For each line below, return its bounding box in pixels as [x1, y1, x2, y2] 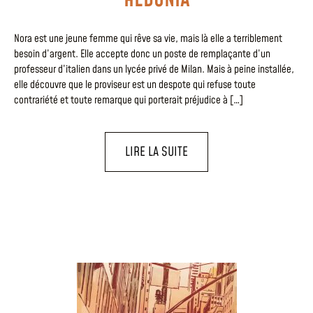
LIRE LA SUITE [125, 143, 188, 161]
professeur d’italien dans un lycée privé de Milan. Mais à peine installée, [14, 61, 294, 77]
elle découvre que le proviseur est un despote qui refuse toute [14, 77, 256, 92]
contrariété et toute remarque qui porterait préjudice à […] [14, 92, 243, 108]
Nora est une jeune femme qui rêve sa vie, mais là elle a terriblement [14, 31, 282, 46]
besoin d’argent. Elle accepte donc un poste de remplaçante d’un [14, 46, 270, 61]
